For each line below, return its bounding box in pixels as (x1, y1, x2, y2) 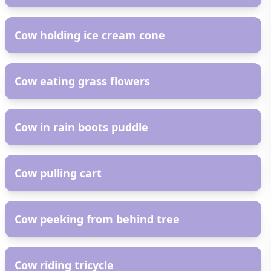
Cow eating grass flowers (15, 74, 150, 88)
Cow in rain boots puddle (15, 120, 148, 134)
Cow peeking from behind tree (15, 212, 180, 226)
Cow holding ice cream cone (15, 28, 165, 42)
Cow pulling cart (15, 166, 102, 180)
